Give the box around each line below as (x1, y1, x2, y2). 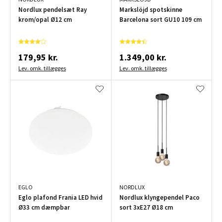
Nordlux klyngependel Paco (119, 193, 200, 202)
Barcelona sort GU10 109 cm (119, 15, 202, 24)
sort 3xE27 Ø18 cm (119, 203, 173, 212)
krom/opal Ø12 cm (18, 15, 72, 24)
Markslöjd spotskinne (119, 5, 182, 14)
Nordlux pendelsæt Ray (18, 5, 87, 14)
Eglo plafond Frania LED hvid (18, 193, 103, 202)
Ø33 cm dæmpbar (18, 203, 70, 212)
